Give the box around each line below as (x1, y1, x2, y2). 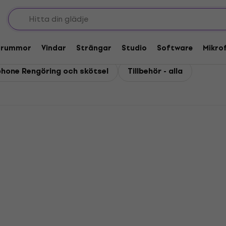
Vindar (41, 42, 66, 54)
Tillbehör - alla (128, 65, 183, 77)
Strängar (76, 42, 111, 54)
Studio (122, 42, 147, 54)
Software (157, 42, 193, 54)
